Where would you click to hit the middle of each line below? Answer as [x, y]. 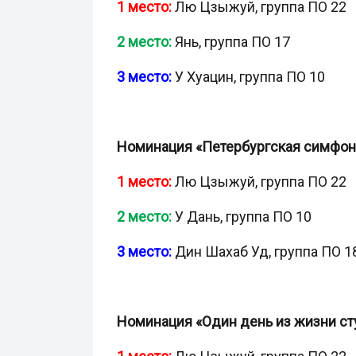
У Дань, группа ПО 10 [242, 217]
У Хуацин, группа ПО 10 [248, 77]
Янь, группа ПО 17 [232, 42]
